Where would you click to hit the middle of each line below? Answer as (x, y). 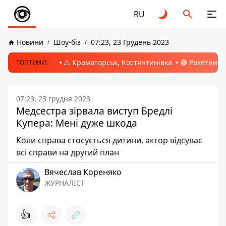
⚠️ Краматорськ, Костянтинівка (118, 62)
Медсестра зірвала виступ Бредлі (94, 111)
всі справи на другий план (68, 152)
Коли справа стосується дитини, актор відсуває (109, 140)
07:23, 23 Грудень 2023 (130, 42)
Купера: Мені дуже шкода (77, 123)
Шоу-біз (67, 42)
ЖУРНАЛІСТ (65, 183)
